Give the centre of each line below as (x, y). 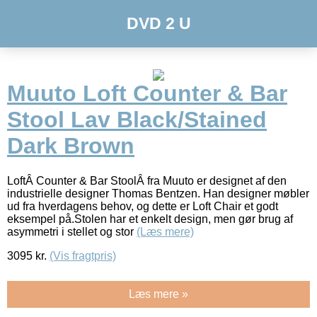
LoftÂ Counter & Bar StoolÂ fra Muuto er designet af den (147, 180)
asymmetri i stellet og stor (72, 231)
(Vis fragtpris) (83, 255)
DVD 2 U (158, 23)
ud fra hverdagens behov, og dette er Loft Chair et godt (143, 206)
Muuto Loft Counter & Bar (147, 94)
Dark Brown (71, 146)
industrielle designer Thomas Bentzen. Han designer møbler (158, 193)
